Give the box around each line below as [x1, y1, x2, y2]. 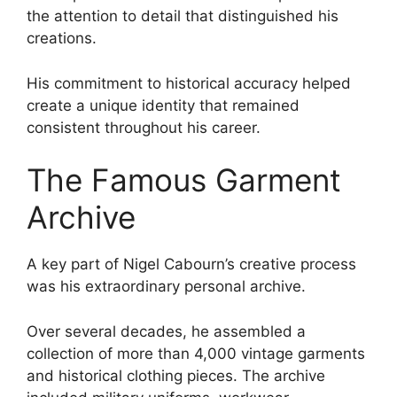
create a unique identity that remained [27, 96, 300, 114]
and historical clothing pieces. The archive [27, 366, 325, 385]
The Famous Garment [27, 161, 341, 199]
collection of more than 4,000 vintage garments [27, 344, 365, 362]
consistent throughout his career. [27, 118, 261, 136]
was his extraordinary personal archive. [27, 277, 306, 296]
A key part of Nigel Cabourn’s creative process [27, 255, 356, 274]
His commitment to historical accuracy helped [27, 74, 351, 92]
